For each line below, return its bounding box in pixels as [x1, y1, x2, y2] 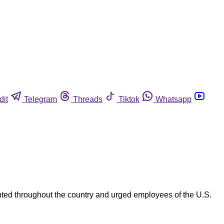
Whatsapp [155, 94, 191, 103]
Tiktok [118, 94, 139, 103]
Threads [73, 94, 102, 103]
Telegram [24, 94, 57, 103]
